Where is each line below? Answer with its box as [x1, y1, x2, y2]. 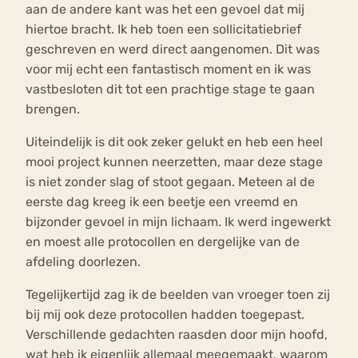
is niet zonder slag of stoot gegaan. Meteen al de [26, 174, 315, 190]
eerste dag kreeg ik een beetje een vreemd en [26, 194, 298, 210]
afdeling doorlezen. [26, 254, 141, 270]
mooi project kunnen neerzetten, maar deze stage [26, 154, 323, 170]
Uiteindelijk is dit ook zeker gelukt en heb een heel [26, 134, 323, 150]
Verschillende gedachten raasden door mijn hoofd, [26, 327, 328, 343]
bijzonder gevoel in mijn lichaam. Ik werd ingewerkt [26, 214, 331, 230]
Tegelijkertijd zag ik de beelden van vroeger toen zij [26, 287, 330, 303]
